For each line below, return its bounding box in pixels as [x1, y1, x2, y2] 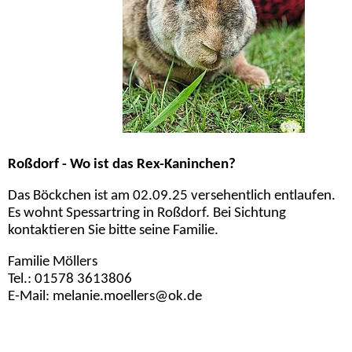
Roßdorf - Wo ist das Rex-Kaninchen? [8, 157, 236, 173]
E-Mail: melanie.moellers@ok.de [8, 288, 202, 304]
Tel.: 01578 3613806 [8, 271, 132, 287]
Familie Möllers [8, 254, 97, 269]
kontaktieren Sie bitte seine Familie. [8, 223, 218, 238]
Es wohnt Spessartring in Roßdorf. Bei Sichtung [8, 206, 286, 221]
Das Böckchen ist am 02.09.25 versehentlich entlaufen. [8, 189, 335, 203]
